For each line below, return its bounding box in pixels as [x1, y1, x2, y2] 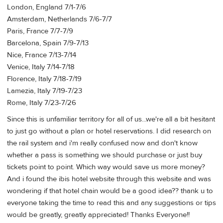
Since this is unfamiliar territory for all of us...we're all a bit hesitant [7, 114, 215, 124]
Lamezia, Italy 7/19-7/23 [7, 86, 82, 96]
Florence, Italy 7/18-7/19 [7, 74, 82, 84]
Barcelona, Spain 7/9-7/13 [7, 38, 89, 48]
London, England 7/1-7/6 [7, 2, 86, 12]
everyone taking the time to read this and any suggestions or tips [7, 198, 216, 208]
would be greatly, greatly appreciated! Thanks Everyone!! [7, 210, 190, 220]
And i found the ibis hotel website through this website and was [7, 174, 211, 184]
